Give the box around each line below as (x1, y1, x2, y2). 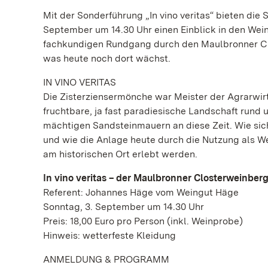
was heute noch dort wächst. (43, 53, 170, 64)
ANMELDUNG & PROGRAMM (43, 254, 169, 265)
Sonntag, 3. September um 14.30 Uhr (43, 201, 204, 212)
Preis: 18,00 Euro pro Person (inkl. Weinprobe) (43, 215, 243, 227)
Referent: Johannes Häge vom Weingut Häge (43, 187, 239, 198)
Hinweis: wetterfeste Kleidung (43, 230, 176, 241)
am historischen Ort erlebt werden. (43, 148, 197, 160)
